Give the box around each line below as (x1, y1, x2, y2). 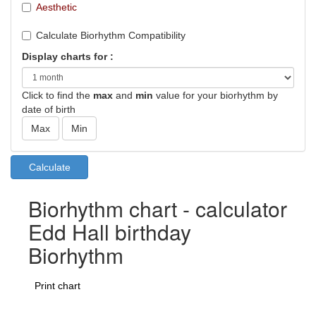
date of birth (22, 104, 75, 115)
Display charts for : (22, 51, 114, 62)
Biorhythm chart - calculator (28, 193, 287, 224)
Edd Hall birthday (28, 217, 191, 247)
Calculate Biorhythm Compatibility (36, 30, 186, 41)
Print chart (35, 280, 80, 291)
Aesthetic (36, 1, 77, 13)
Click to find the (22, 90, 93, 101)
